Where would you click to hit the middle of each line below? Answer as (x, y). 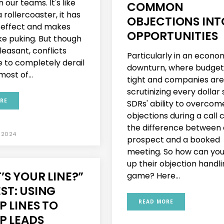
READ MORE (156, 202)
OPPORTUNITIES (172, 36)
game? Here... (153, 176)
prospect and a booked (173, 140)
